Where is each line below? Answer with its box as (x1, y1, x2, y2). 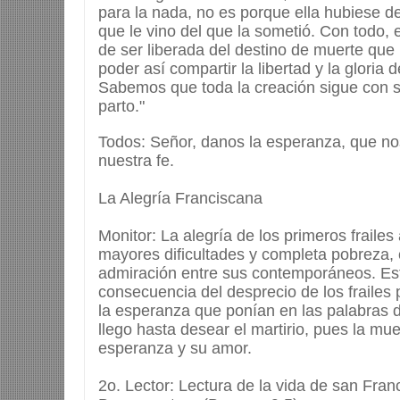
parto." (98, 97, 145, 116)
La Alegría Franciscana (98, 189, 262, 208)
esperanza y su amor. (98, 339, 252, 358)
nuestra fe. (98, 152, 179, 171)
